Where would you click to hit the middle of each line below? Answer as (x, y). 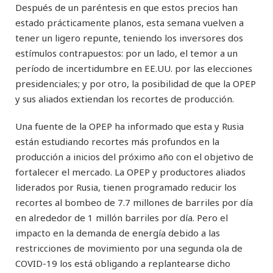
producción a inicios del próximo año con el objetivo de (134, 156)
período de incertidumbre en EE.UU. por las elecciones (134, 68)
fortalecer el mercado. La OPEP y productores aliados (130, 172)
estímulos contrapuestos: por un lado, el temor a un (126, 53)
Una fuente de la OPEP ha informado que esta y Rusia (129, 126)
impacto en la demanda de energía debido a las (118, 232)
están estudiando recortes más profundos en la (117, 141)
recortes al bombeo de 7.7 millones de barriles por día (134, 202)
